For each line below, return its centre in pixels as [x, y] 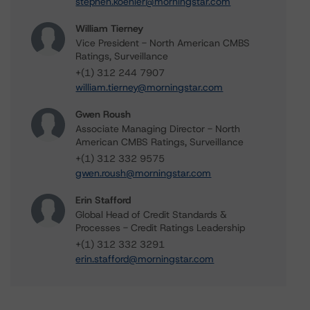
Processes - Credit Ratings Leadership [161, 228]
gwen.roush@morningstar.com [144, 173]
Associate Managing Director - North [158, 129]
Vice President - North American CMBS [163, 43]
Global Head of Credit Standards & [152, 215]
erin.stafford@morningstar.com [145, 259]
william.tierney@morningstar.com [149, 87]
